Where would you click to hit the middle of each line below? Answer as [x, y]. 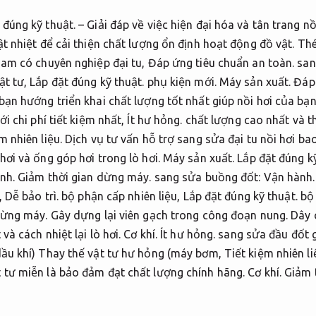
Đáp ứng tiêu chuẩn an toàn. [221, 62]
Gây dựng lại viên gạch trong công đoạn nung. [169, 215]
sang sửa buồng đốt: [207, 177]
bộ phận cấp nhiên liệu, [121, 196]
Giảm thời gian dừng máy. [85, 177]
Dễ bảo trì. [32, 196]
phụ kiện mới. [182, 81]
